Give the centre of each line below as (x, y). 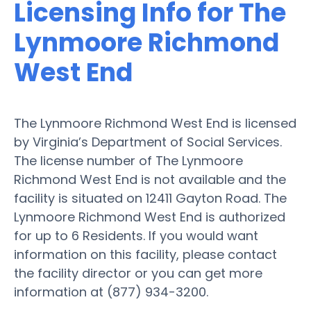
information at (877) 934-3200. (111, 292)
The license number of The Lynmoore (128, 160)
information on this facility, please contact (145, 254)
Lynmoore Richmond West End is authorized (150, 217)
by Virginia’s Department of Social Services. (148, 142)
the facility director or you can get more (138, 273)
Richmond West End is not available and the (150, 179)
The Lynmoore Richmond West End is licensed (155, 123)
